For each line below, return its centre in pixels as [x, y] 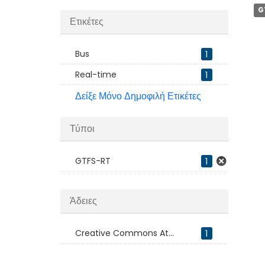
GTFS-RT [93, 161]
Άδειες [83, 201]
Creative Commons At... [125, 233]
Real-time [96, 75]
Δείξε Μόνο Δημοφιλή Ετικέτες [138, 96]
